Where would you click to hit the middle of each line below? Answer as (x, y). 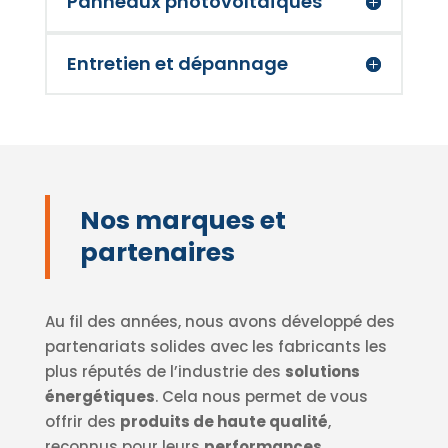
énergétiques (99, 397)
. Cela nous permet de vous (261, 397)
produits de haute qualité (223, 422)
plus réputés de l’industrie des (164, 372)
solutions (322, 372)
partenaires (157, 253)
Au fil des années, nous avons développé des (219, 322)
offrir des (82, 422)
